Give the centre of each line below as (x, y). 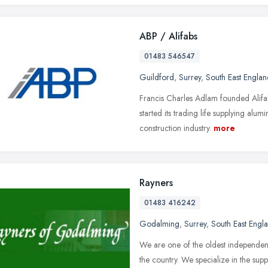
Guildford (157, 77)
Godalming (159, 223)
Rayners (156, 182)
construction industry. (175, 128)
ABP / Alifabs (168, 36)
